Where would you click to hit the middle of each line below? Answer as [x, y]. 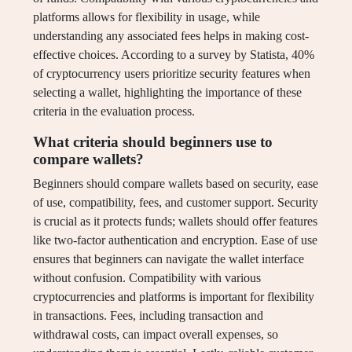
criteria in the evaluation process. [114, 112]
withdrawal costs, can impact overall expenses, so [156, 335]
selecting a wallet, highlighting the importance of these [167, 93]
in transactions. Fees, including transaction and [148, 316]
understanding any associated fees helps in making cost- [171, 36]
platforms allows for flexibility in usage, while [147, 17]
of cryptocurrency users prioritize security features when [172, 74]
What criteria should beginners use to [153, 142]
